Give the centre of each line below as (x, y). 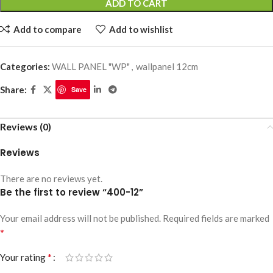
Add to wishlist (141, 29)
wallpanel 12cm (167, 66)
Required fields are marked (216, 218)
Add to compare (47, 29)
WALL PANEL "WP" (91, 66)
